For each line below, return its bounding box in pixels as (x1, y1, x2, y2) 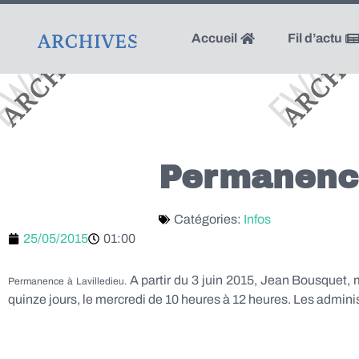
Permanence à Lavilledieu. (8, 275, 130, 287)
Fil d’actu (287, 31, 345, 45)
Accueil (191, 31, 240, 45)
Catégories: (174, 212, 244, 226)
